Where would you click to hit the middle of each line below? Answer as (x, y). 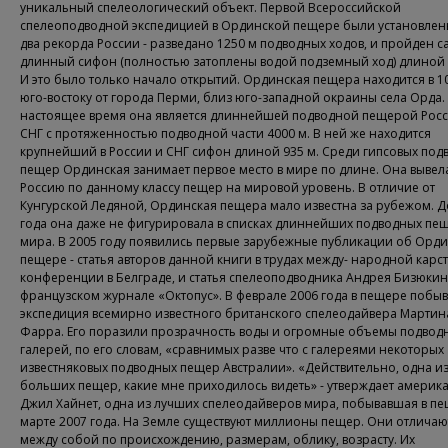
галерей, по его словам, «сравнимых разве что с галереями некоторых (232, 349)
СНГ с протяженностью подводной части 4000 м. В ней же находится (225, 133)
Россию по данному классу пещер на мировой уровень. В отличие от (227, 187)
